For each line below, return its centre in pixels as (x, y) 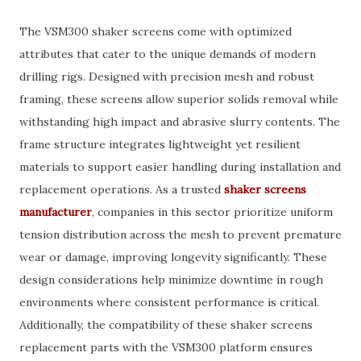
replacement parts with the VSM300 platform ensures (166, 347)
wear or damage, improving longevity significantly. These (173, 257)
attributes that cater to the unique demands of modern (168, 54)
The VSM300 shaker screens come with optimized (156, 31)
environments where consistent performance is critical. (169, 302)
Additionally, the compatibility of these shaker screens (166, 325)
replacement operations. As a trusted (122, 189)
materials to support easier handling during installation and (180, 167)
